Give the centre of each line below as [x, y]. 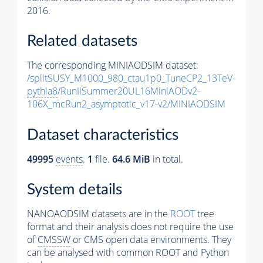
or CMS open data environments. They [151, 240]
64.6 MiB [131, 159]
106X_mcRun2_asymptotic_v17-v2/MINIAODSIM [126, 104]
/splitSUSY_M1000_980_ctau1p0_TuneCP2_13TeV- [131, 78]
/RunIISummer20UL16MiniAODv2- [129, 91]
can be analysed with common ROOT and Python [128, 253]
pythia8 [42, 91]
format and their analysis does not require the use [130, 227]
